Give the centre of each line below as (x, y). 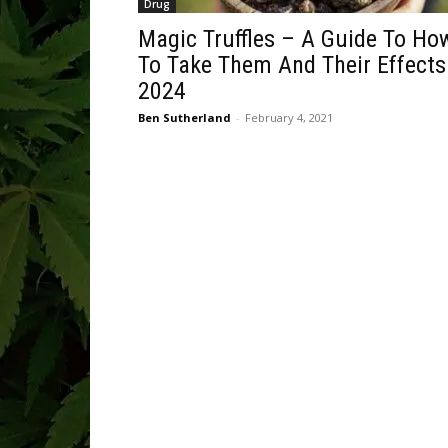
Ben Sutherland (184, 117)
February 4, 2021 (289, 117)
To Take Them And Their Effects (292, 65)
